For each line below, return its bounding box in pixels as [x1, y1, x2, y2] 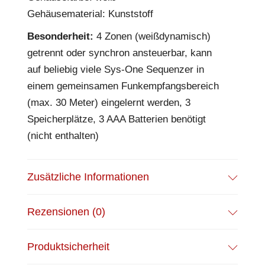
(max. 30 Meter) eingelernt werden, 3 [27, 97, 190, 108]
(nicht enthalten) [27, 130, 99, 141]
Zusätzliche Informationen [27, 171, 149, 183]
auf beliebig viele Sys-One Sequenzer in [27, 64, 204, 75]
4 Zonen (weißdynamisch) [93, 31, 211, 42]
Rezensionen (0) [27, 206, 105, 218]
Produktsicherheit [27, 241, 109, 253]
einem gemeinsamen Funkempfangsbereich [27, 80, 219, 92]
